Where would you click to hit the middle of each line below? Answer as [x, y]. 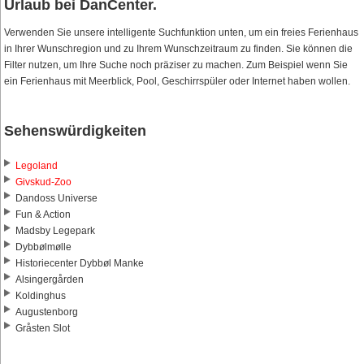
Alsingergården [50, 280]
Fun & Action [43, 215]
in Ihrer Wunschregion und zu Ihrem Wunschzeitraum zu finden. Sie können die [178, 49]
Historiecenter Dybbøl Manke [80, 264]
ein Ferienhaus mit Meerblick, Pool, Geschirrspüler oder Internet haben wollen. [177, 82]
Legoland [37, 166]
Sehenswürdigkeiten [75, 131]
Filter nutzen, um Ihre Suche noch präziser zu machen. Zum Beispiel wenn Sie [176, 65]
